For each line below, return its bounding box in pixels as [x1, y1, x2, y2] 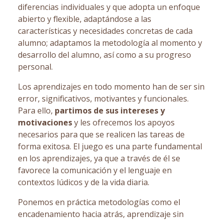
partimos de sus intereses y [55, 105, 165, 116]
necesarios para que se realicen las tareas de [18, 129, 185, 140]
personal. [18, 61, 53, 72]
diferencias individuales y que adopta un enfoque [18, 1, 200, 12]
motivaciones [18, 117, 72, 128]
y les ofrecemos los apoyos [72, 117, 175, 128]
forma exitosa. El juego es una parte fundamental [18, 141, 202, 152]
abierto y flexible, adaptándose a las [18, 13, 151, 24]
